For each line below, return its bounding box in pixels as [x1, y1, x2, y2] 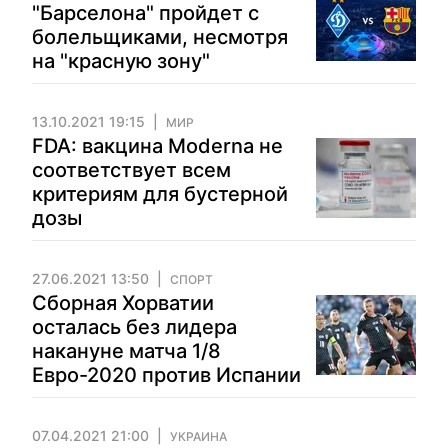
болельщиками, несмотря [32, 25, 288, 49]
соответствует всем [32, 158, 231, 182]
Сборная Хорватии [32, 291, 214, 315]
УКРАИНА [170, 429, 227, 444]
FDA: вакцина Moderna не [32, 134, 283, 158]
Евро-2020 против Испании [32, 363, 301, 387]
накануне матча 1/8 [32, 339, 221, 363]
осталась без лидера [32, 315, 237, 339]
